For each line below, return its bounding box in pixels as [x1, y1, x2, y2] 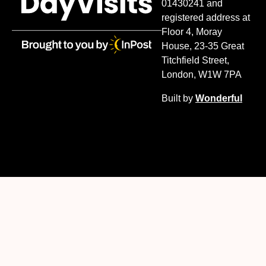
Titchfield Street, [161, 55, 229, 66]
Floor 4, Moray [161, 27, 222, 37]
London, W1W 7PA [161, 69, 242, 80]
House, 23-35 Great [161, 41, 244, 52]
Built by [161, 93, 195, 104]
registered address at [161, 12, 250, 23]
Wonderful [195, 93, 242, 104]
